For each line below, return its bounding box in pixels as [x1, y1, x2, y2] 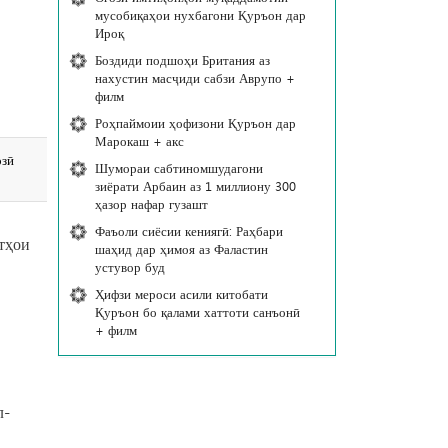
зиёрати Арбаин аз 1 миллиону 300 [94, 177, 296, 194]
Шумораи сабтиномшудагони [94, 159, 263, 176]
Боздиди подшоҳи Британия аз [94, 51, 270, 68]
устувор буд [94, 258, 165, 275]
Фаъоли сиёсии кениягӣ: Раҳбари [94, 222, 283, 239]
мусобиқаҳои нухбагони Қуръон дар [94, 6, 306, 23]
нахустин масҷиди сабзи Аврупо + [94, 69, 295, 86]
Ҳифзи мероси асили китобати [94, 285, 268, 302]
